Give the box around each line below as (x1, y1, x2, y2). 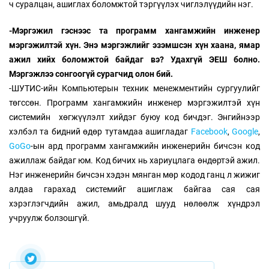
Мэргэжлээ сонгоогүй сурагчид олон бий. (9, 69, 173, 79)
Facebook (190, 127, 228, 137)
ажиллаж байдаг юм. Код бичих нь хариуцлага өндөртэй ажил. (9, 156, 260, 166)
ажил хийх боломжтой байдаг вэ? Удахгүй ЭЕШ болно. (9, 55, 260, 65)
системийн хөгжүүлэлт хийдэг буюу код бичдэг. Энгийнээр (9, 112, 260, 122)
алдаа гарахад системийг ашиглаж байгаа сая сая (9, 184, 260, 195)
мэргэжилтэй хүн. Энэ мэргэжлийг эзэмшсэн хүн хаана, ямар (9, 40, 260, 50)
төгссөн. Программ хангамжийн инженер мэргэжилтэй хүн (9, 98, 260, 108)
